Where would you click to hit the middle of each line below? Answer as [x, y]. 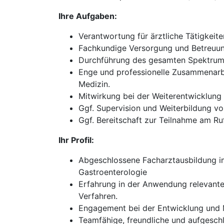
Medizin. [94, 84]
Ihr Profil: [76, 140]
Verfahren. [98, 196]
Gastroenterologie [113, 172]
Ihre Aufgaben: [88, 16]
